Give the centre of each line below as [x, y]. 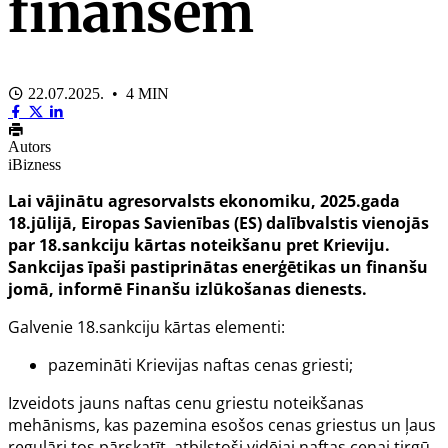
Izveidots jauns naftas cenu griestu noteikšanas [186, 402]
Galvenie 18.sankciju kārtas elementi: [146, 326]
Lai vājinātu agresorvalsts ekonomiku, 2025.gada [204, 200]
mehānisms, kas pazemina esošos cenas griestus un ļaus [222, 424]
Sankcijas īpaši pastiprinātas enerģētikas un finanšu [218, 266]
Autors [29, 146]
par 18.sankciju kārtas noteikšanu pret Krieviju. [199, 244]
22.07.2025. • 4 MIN [96, 93]
